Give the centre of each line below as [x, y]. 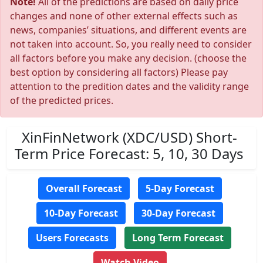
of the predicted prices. [62, 100]
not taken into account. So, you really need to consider [131, 44]
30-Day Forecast [178, 213]
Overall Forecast [84, 188]
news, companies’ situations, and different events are [128, 30]
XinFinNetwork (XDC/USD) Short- [129, 137]
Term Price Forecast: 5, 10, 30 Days [129, 154]
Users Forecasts [72, 238]
